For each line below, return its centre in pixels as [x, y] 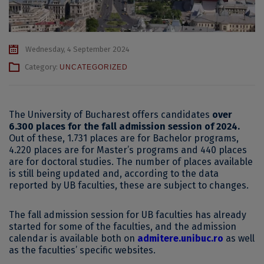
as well [240, 238]
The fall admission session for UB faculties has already [128, 214]
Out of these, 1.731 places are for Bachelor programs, [124, 138]
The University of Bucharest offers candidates [110, 114]
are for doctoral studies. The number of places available [131, 161]
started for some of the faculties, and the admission [123, 226]
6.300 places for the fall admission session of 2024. [124, 126]
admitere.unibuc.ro [180, 238]
